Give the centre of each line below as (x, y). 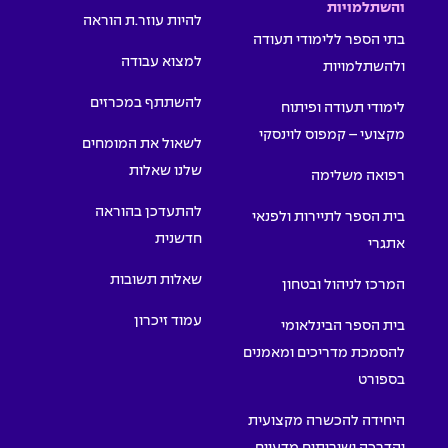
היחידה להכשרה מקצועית (326, 420)
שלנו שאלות (165, 170)
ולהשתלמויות (364, 66)
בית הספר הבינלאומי (343, 325)
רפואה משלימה (358, 175)
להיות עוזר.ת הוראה (142, 20)
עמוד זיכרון (168, 320)
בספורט (381, 379)
